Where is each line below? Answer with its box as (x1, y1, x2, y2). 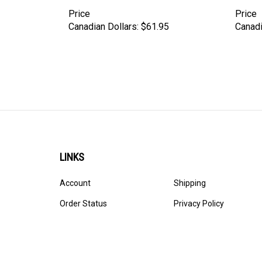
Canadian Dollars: (68, 10, 139, 22)
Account (60, 167, 91, 177)
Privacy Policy (174, 188, 224, 197)
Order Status (60, 188, 107, 197)
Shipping (174, 167, 206, 177)
